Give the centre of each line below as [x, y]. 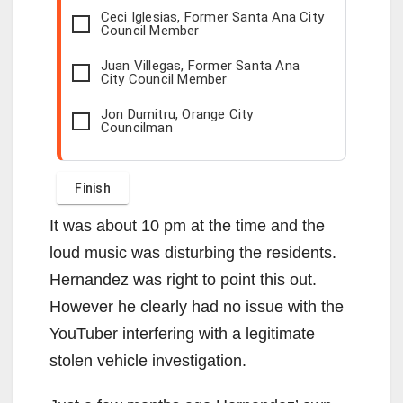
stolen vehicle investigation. [148, 360]
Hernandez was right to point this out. [183, 279]
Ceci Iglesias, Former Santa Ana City [212, 17]
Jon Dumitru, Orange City [177, 114]
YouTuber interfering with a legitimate [182, 333]
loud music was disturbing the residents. [193, 252]
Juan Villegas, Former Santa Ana [200, 65]
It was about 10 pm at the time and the [187, 225]
